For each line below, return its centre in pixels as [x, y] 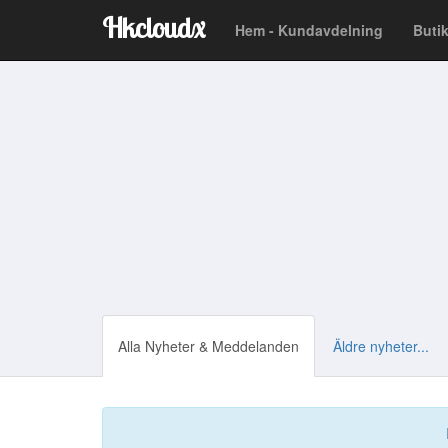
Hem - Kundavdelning [309, 30]
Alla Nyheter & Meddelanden [208, 346]
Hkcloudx [153, 27]
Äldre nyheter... [381, 346]
